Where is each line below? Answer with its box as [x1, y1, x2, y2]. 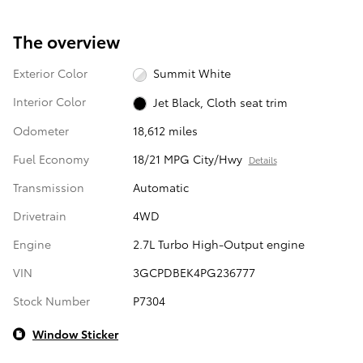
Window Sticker [32, 325, 118, 342]
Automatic [132, 178, 189, 195]
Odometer [13, 122, 69, 139]
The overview [13, 29, 120, 53]
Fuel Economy [13, 150, 89, 167]
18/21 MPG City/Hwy [132, 150, 242, 167]
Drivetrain [13, 207, 66, 224]
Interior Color [13, 93, 86, 110]
